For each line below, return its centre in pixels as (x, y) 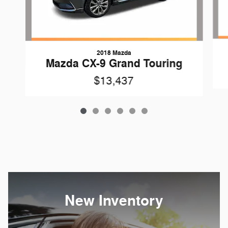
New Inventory (114, 201)
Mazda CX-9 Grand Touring (114, 64)
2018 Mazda (114, 53)
